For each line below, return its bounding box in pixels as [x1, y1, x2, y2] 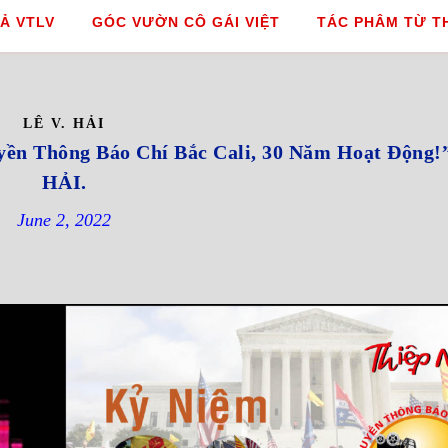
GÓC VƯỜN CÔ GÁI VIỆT [91, 14, 280, 30]
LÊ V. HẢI [23, 116, 105, 131]
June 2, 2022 [17, 210, 111, 230]
